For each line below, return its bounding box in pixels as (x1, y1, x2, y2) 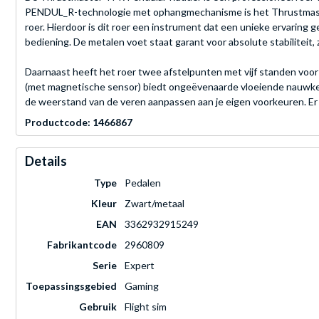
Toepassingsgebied (26, 280, 117, 293)
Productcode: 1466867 (25, 116, 132, 129)
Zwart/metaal (125, 197, 184, 210)
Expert (125, 259, 155, 272)
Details (25, 153, 67, 169)
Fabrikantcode (47, 239, 117, 251)
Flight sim (125, 300, 167, 313)
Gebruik (79, 300, 117, 313)
